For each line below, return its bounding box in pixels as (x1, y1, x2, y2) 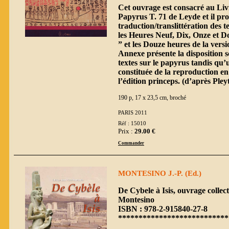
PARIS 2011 (118, 109, 147, 116)
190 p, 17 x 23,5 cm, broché (118, 94, 186, 101)
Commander (118, 140, 144, 146)
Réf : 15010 (118, 121, 146, 127)
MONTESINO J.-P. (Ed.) (118, 169, 201, 177)
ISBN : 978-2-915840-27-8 (118, 204, 208, 213)
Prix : (118, 127, 134, 135)
